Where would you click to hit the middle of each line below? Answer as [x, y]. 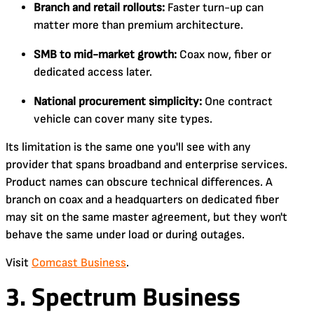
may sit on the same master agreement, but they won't [146, 217]
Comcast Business [79, 262]
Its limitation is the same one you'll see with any [128, 147]
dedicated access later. [93, 72]
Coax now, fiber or [224, 54]
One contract [237, 101]
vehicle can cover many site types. [123, 119]
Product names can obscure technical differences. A [139, 182]
